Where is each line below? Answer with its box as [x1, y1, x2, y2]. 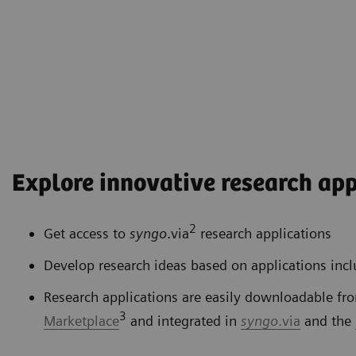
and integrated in [126, 312, 241, 330]
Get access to [44, 225, 130, 242]
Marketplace [44, 312, 119, 330]
